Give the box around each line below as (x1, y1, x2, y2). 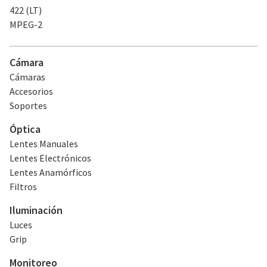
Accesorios (10, 85, 53, 97)
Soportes (10, 100, 47, 111)
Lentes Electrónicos (10, 152, 91, 164)
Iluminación (10, 203, 63, 217)
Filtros (10, 181, 37, 193)
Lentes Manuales (10, 138, 78, 150)
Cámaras (10, 71, 45, 83)
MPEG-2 (10, 18, 42, 30)
